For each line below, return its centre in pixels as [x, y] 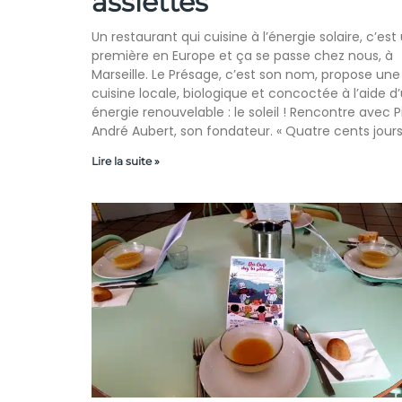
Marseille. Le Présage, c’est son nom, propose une [246, 75]
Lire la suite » [126, 162]
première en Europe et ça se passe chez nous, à [242, 56]
